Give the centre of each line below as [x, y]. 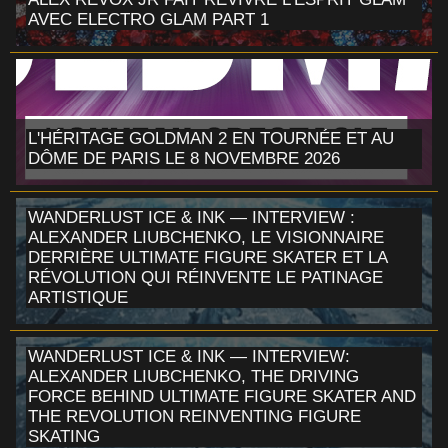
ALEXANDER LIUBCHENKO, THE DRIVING [193, 376]
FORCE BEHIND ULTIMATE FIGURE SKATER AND [222, 396]
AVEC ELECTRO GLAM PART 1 [148, 19]
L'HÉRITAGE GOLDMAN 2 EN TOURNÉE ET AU [211, 138]
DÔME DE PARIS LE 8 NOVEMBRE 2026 [184, 158]
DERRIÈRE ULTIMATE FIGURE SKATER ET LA [208, 257]
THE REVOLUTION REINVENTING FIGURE [194, 416]
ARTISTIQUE [78, 297]
